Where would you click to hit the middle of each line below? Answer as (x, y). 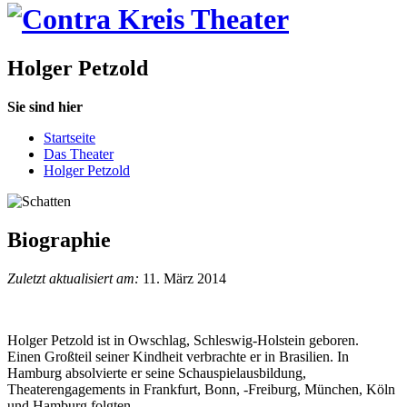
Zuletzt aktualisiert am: (73, 278)
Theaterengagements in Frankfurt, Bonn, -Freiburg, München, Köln (201, 389)
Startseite (69, 137)
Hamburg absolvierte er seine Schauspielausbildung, (157, 372)
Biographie (59, 239)
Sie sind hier (45, 106)
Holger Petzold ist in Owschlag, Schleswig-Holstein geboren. (183, 340)
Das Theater (79, 154)
